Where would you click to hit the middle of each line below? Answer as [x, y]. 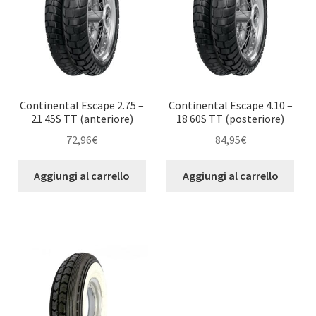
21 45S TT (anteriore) [82, 118]
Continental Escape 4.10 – [230, 105]
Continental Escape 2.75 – [82, 105]
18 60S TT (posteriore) [231, 118]
